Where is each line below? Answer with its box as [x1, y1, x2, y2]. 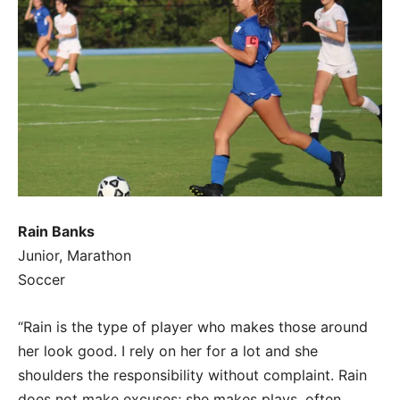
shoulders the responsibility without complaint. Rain [18, 365, 367, 384]
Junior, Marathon [18, 246, 136, 264]
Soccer [18, 270, 65, 288]
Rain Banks [18, 221, 95, 240]
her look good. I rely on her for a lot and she [18, 341, 318, 360]
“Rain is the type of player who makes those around [18, 317, 368, 336]
